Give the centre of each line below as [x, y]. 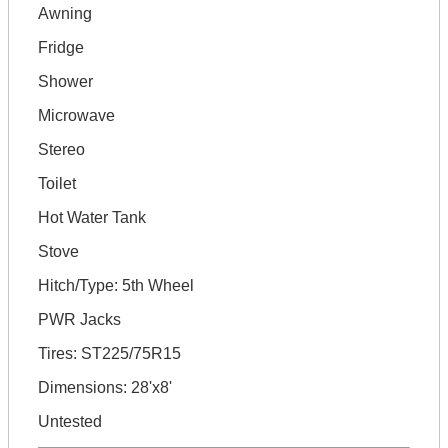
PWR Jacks [79, 319]
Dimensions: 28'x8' [104, 387]
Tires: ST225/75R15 [109, 353]
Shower [65, 81]
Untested [69, 421]
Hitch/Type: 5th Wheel [115, 285]
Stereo [61, 149]
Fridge [60, 47]
